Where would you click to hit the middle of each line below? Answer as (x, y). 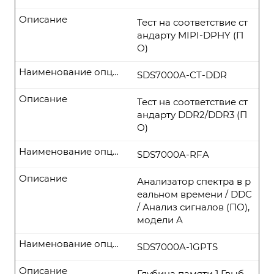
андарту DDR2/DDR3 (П (192, 115)
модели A (160, 220)
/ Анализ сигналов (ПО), (193, 207)
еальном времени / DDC (194, 194)
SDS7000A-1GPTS (177, 247)
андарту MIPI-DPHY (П (190, 35)
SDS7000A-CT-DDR (182, 75)
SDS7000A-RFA (173, 154)
